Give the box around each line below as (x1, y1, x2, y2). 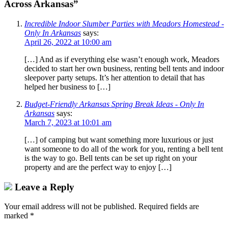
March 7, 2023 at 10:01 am (24, 118, 111, 127)
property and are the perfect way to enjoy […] (24, 163, 172, 172)
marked (4, 211, 30, 220)
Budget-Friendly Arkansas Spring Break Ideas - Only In (24, 100, 204, 108)
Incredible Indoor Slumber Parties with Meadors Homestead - (24, 19, 224, 28)
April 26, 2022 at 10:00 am (24, 38, 111, 46)
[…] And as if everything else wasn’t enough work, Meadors (24, 55, 219, 64)
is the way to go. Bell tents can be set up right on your (24, 154, 197, 162)
